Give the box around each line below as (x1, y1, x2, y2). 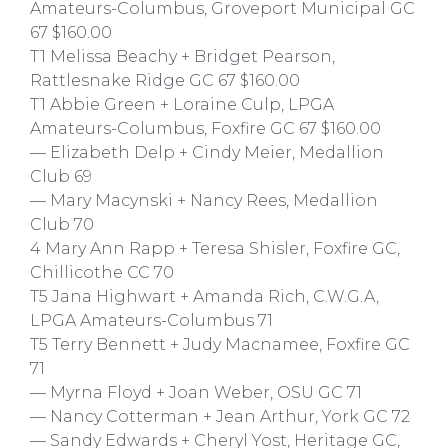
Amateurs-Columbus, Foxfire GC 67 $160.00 (30, 119, 381, 138)
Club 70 (30, 215, 94, 234)
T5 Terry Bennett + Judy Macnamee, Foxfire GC (30, 335, 410, 354)
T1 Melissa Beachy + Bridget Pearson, (30, 47, 335, 66)
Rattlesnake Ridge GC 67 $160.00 (30, 71, 300, 90)
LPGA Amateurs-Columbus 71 (30, 311, 273, 330)
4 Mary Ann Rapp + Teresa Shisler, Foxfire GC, (30, 239, 400, 258)
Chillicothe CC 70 (30, 263, 174, 282)
